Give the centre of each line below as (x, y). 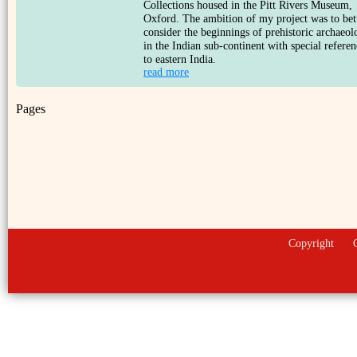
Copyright (311, 243)
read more (166, 72)
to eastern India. (180, 59)
